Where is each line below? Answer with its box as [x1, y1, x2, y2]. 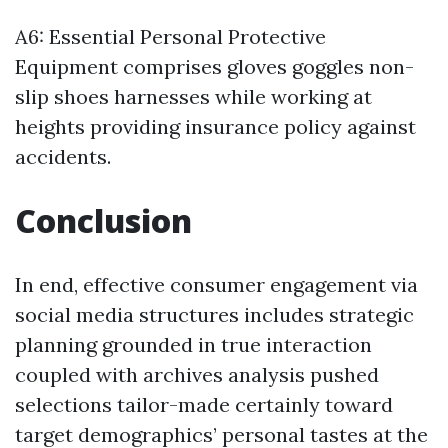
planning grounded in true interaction [15, 332, 372, 357]
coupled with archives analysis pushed [15, 362, 379, 387]
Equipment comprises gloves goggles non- [15, 54, 414, 79]
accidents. [15, 144, 111, 169]
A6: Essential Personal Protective [15, 24, 326, 49]
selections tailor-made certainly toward [15, 392, 393, 417]
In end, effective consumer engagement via [15, 272, 418, 297]
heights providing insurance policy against [15, 114, 416, 139]
